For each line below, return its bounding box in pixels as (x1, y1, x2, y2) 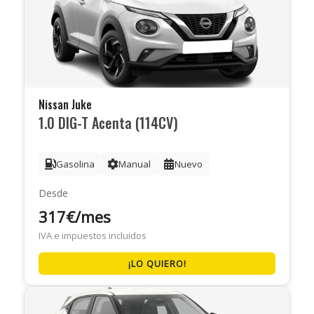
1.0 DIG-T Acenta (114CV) (39, 111, 178, 133)
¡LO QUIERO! (128, 257, 186, 270)
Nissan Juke (39, 95, 92, 113)
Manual (118, 157, 151, 170)
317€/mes (39, 205, 111, 227)
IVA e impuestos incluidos (39, 228, 146, 242)
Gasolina (56, 157, 95, 170)
